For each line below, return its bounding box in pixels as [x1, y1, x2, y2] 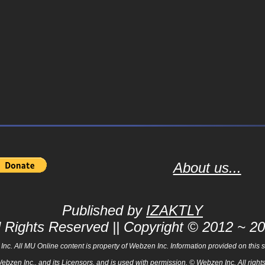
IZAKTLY [146, 202, 203, 218]
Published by [62, 202, 146, 218]
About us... [173, 160, 241, 176]
